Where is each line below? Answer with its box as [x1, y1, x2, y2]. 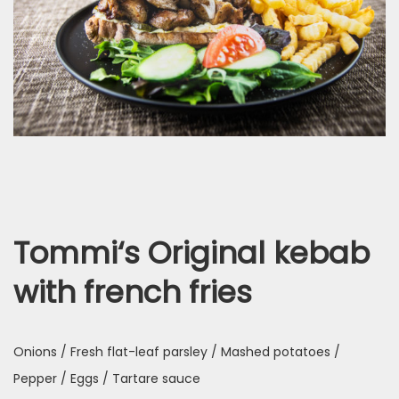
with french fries [13, 271, 252, 313]
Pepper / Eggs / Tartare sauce [13, 370, 200, 387]
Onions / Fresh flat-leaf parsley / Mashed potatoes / [13, 343, 340, 361]
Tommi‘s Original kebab [13, 232, 370, 274]
